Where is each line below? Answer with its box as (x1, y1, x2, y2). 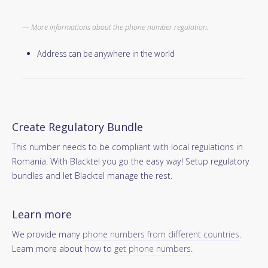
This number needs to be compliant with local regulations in (12, 141, 243, 153)
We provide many (12, 228, 83, 240)
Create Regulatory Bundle (12, 119, 143, 135)
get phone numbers (114, 242, 191, 255)
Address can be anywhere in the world (37, 48, 175, 60)
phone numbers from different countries (83, 228, 239, 240)
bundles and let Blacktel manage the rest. (12, 169, 172, 182)
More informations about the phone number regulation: (31, 22, 209, 33)
